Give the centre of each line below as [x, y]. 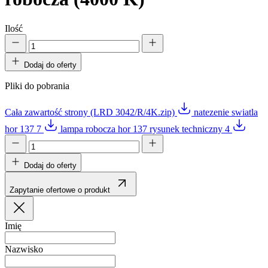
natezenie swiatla [226, 112]
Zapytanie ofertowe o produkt [60, 190]
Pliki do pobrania [37, 86]
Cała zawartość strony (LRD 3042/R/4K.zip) [91, 112]
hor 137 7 [24, 129]
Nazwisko [24, 249]
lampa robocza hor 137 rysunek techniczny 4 [146, 129]
